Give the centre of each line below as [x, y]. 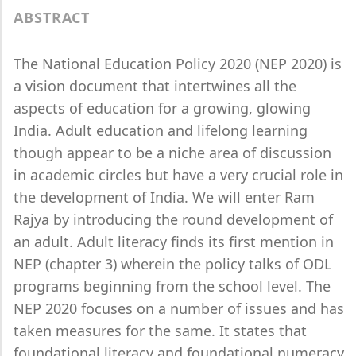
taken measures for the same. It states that [160, 331]
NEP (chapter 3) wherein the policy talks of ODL [172, 264]
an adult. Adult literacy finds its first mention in [174, 242]
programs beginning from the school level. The [172, 286]
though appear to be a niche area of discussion [172, 153]
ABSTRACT [52, 17]
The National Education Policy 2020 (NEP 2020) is [178, 64]
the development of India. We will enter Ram [164, 197]
